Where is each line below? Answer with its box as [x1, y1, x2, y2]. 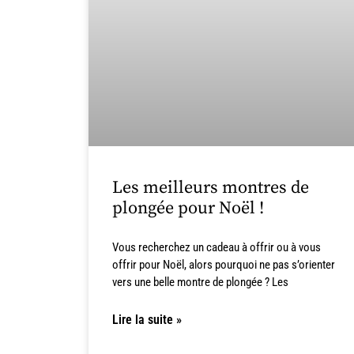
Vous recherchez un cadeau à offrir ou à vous [112, 240, 321, 255]
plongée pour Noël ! [112, 198, 264, 220]
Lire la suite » [112, 312, 182, 328]
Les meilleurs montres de [112, 177, 309, 199]
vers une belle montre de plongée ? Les [112, 275, 288, 290]
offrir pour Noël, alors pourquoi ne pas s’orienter [112, 258, 335, 273]
